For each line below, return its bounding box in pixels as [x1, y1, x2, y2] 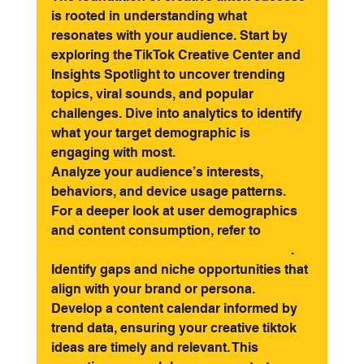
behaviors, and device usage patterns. [50, 184, 289, 199]
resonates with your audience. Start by [50, 28, 291, 43]
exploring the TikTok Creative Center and [50, 47, 304, 63]
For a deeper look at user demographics [50, 203, 301, 219]
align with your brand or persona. [50, 281, 255, 297]
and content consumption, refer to [50, 223, 263, 238]
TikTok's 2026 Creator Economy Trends [50, 242, 291, 258]
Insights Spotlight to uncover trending [50, 67, 288, 82]
